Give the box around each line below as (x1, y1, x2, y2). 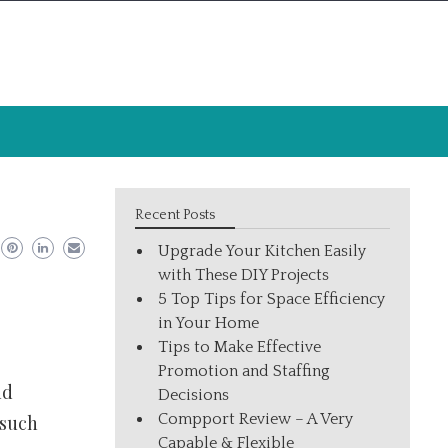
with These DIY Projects (158, 266, 330, 284)
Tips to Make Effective (158, 338, 322, 356)
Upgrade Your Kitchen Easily (158, 242, 367, 260)
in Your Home (158, 314, 260, 332)
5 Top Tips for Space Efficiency (158, 290, 386, 308)
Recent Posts (135, 207, 216, 223)
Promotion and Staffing (158, 362, 331, 380)
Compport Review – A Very (158, 410, 354, 428)
